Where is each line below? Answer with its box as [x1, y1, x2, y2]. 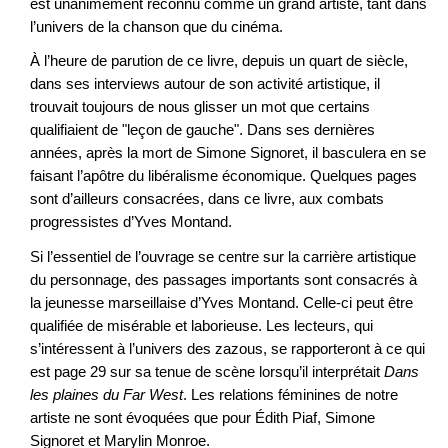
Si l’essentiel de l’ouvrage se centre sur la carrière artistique [30, 247, 416, 265]
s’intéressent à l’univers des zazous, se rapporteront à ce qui [30, 339, 425, 357]
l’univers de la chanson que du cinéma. [30, 17, 283, 35]
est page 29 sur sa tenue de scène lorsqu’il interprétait [30, 362, 384, 380]
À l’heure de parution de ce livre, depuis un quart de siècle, [30, 52, 408, 70]
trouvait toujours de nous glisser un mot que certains [30, 98, 370, 116]
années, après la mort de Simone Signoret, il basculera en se [30, 144, 426, 162]
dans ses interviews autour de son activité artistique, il [30, 75, 380, 93]
